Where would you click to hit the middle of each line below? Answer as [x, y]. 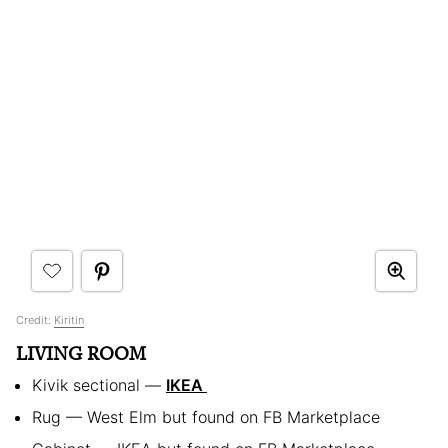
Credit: [35, 319]
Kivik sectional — [99, 384]
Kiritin [69, 319]
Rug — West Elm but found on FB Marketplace [206, 416]
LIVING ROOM [81, 353]
